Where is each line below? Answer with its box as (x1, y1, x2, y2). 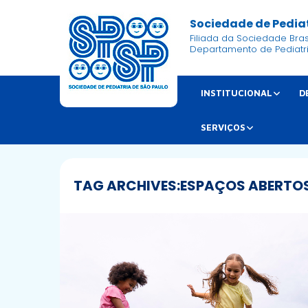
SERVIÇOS (201, 122, 246, 133)
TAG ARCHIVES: (74, 176, 180, 196)
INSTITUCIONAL (201, 87, 273, 99)
